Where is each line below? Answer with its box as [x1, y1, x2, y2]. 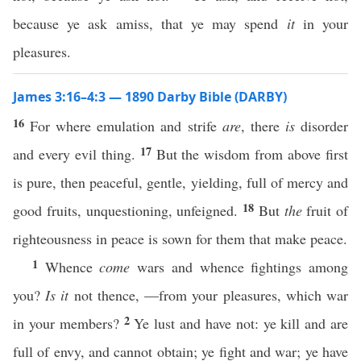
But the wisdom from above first [156, 144, 349, 164]
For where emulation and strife [30, 116, 222, 135]
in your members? [13, 313, 124, 333]
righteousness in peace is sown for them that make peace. [13, 229, 347, 248]
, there [240, 116, 285, 135]
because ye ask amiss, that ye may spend [13, 14, 287, 33]
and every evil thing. [13, 144, 140, 164]
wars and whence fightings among [130, 257, 349, 276]
